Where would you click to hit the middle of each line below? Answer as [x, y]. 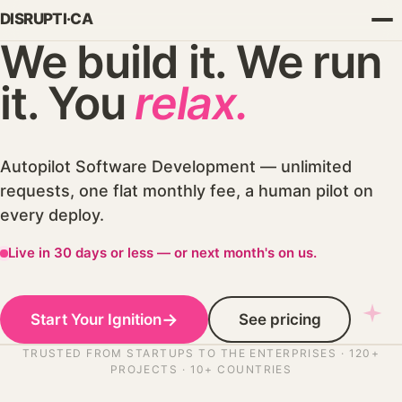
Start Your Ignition [96, 319]
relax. [192, 103]
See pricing [280, 319]
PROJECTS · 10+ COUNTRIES [201, 369]
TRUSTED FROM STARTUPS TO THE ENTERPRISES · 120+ [201, 353]
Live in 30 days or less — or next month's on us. [162, 253]
